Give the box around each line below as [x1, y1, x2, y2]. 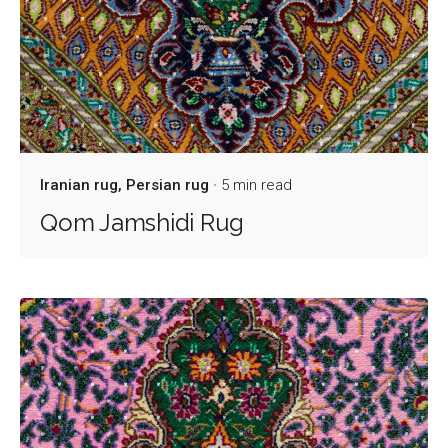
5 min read [221, 176, 292, 194]
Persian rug [126, 176, 209, 194]
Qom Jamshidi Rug [40, 208, 245, 237]
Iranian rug [40, 176, 118, 194]
